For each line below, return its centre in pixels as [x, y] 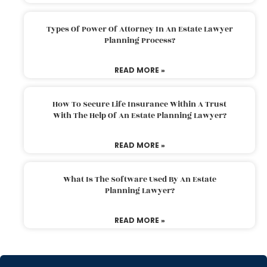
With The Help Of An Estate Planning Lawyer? [139, 115]
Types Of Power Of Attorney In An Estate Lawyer [139, 29]
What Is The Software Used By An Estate [139, 179]
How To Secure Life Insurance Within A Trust [139, 104]
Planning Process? [139, 40]
